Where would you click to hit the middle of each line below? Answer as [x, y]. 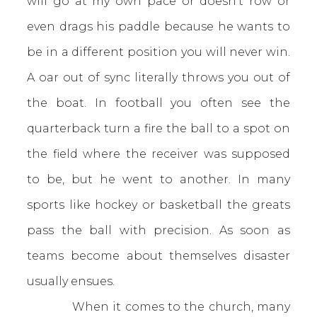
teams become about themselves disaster [158, 256]
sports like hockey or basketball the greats [158, 205]
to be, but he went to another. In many [158, 179]
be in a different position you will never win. [158, 52]
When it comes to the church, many [158, 307]
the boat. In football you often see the [158, 103]
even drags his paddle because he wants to [158, 27]
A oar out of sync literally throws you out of [158, 77]
